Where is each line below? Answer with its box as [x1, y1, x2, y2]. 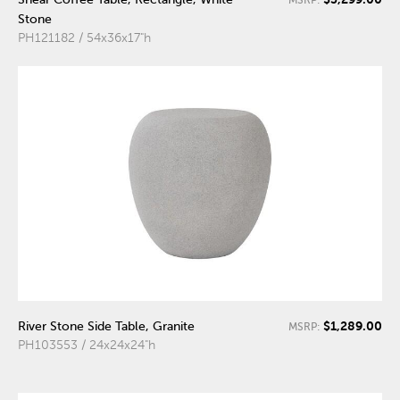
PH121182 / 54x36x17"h [18, 31, 151, 46]
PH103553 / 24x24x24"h [18, 337, 155, 352]
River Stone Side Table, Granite [18, 319, 195, 333]
